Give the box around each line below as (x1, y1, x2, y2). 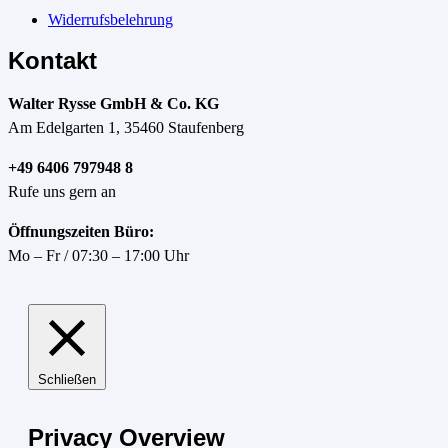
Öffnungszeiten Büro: (8, 222, 154, 240)
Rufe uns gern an (8, 182, 116, 200)
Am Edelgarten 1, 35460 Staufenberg (8, 118, 244, 136)
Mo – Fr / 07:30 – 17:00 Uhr (8, 246, 189, 264)
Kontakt (8, 46, 97, 74)
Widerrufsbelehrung (48, 10, 173, 28)
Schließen (38, 371, 96, 387)
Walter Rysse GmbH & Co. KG (8, 94, 219, 112)
